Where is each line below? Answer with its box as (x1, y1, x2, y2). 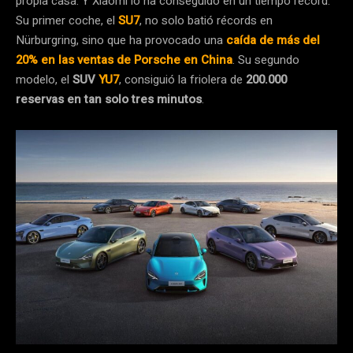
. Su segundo (232, 50, 299, 69)
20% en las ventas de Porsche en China (16, 50, 232, 69)
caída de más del (226, 31, 320, 49)
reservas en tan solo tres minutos (16, 90, 202, 108)
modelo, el (16, 70, 72, 88)
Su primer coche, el (16, 11, 118, 29)
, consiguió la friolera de (119, 70, 246, 88)
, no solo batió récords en (139, 11, 273, 29)
